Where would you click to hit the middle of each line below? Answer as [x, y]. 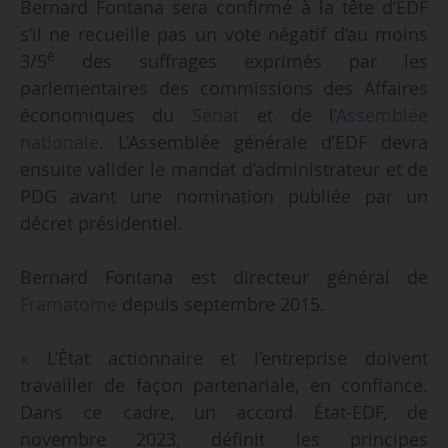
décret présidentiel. [101, 222]
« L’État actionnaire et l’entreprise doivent [224, 357]
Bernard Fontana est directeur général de [224, 276]
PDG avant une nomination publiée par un [224, 195]
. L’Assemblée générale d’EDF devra [263, 141]
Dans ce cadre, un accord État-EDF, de [224, 411]
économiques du [106, 114]
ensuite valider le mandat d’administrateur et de [224, 168]
